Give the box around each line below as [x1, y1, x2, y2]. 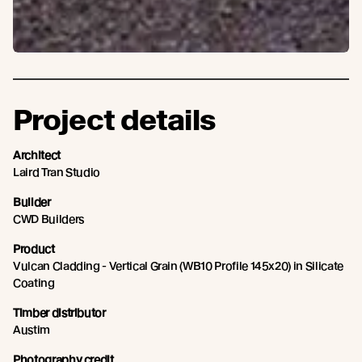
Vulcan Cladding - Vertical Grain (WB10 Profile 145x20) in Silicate [13, 259, 343, 272]
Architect [13, 148, 61, 162]
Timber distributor [13, 305, 106, 319]
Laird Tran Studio [13, 165, 101, 179]
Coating [13, 276, 55, 289]
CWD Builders [13, 212, 84, 225]
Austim [13, 322, 50, 336]
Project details [13, 102, 216, 137]
